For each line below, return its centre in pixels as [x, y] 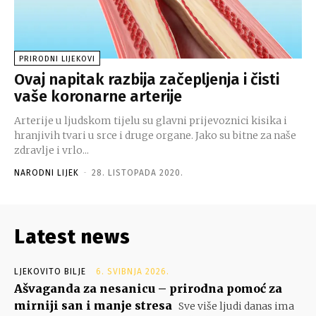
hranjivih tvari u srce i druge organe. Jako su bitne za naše [155, 135]
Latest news [72, 236]
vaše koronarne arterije [98, 96]
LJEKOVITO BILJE [50, 271]
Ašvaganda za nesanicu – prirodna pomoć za [148, 288]
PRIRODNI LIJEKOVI [57, 59]
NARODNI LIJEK [47, 172]
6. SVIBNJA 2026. [133, 271]
